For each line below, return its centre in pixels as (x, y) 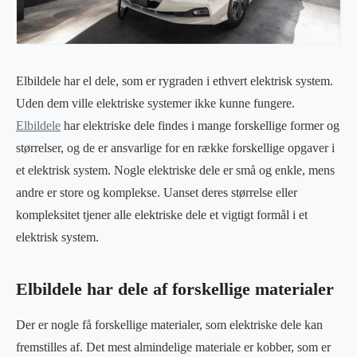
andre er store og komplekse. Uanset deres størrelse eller (157, 192)
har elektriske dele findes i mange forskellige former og (200, 125)
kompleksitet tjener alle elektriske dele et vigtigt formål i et (162, 214)
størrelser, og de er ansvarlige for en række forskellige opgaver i (175, 147)
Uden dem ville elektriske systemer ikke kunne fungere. (155, 103)
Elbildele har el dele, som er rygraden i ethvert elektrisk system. (175, 80)
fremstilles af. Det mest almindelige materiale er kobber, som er (173, 347)
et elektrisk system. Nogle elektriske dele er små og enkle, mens (175, 170)
